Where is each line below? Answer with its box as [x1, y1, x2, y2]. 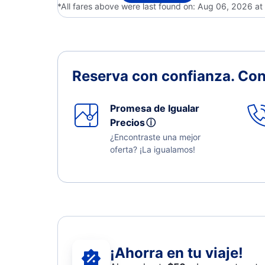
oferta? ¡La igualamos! [110, 144, 195, 154]
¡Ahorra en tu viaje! [110, 244, 243, 261]
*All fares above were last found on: [57, 1, 198, 11]
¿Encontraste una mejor [110, 132, 201, 142]
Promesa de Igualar [110, 102, 199, 114]
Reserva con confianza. [72, 67, 238, 85]
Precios [110, 117, 150, 128]
